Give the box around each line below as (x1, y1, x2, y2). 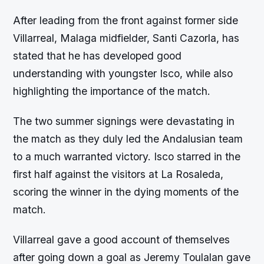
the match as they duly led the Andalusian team (13, 133, 243, 146)
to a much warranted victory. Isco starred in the (13, 150, 241, 163)
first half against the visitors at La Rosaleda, (13, 168, 224, 181)
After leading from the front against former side (13, 14, 239, 27)
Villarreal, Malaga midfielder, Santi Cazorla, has (13, 32, 240, 45)
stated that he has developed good (13, 49, 182, 62)
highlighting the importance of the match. (13, 85, 211, 98)
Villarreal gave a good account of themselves (13, 233, 230, 246)
